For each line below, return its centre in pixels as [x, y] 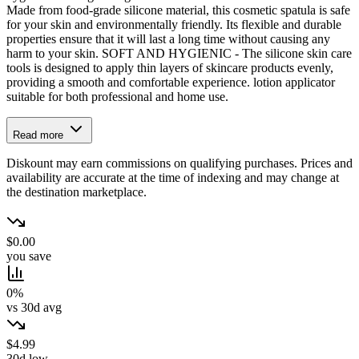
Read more [40, 135]
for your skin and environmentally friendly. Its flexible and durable [174, 25]
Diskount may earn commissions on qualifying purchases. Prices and [179, 163]
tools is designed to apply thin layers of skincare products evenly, [170, 68]
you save [29, 256]
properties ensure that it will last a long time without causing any [168, 39]
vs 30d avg [34, 308]
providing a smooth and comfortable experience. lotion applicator [171, 83]
